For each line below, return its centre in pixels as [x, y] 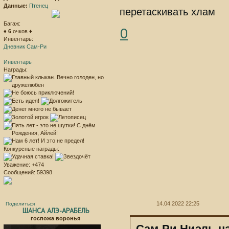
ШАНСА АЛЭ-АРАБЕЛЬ [55, 210]
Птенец [39, 6]
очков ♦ [22, 31]
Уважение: [17, 165]
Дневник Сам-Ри [25, 47]
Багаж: [12, 24]
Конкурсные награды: [31, 149]
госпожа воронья [55, 218]
